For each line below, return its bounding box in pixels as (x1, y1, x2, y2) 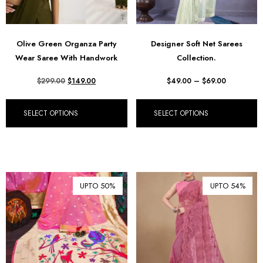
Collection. (177, 52, 217, 63)
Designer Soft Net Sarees (150, 38, 242, 49)
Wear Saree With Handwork (15, 52, 118, 63)
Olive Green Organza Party (16, 38, 117, 49)
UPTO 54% (210, 180, 245, 191)
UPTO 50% (80, 180, 115, 191)
